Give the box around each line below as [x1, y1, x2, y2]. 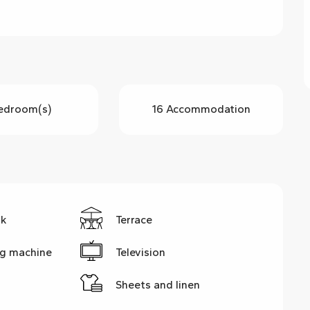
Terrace [116, 213, 153, 227]
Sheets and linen [116, 278, 201, 292]
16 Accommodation [152, 102, 250, 116]
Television [116, 246, 166, 259]
